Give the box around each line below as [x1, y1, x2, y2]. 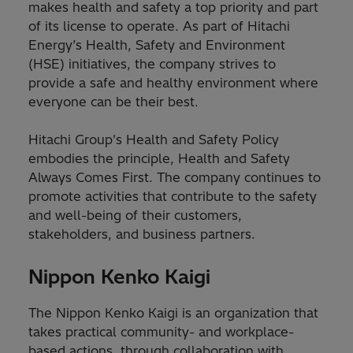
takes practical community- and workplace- [28, 324, 294, 340]
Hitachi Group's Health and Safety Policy [28, 132, 279, 148]
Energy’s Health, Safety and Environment [28, 37, 285, 54]
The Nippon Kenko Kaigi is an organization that [28, 305, 318, 321]
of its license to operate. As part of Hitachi [28, 18, 290, 35]
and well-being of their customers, [28, 207, 242, 224]
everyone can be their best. [28, 94, 199, 110]
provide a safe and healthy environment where [28, 75, 318, 91]
